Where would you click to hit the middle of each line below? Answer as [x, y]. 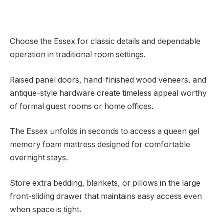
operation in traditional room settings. [78, 55]
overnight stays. [39, 158]
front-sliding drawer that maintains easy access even [106, 196]
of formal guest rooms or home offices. [82, 106]
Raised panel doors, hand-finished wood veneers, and [108, 80]
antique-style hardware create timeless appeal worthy [108, 93]
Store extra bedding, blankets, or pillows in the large [105, 183]
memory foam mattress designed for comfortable [100, 145]
